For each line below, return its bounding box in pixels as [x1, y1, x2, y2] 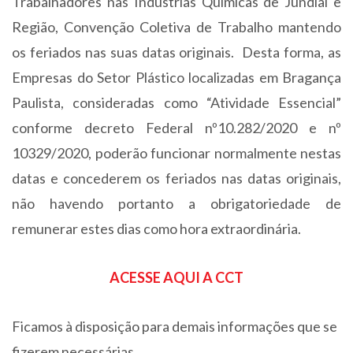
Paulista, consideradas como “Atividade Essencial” [12, 94, 341, 111]
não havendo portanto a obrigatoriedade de [12, 195, 341, 212]
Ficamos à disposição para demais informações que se [12, 318, 337, 335]
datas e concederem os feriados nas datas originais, [12, 169, 341, 187]
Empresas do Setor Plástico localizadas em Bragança [12, 69, 341, 86]
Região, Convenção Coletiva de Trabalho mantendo [12, 18, 341, 35]
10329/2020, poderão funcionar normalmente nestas [12, 144, 341, 162]
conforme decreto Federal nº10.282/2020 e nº [12, 119, 341, 136]
